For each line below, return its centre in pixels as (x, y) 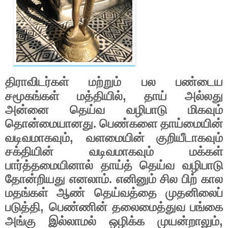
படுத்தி (23, 207)
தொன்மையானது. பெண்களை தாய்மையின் (114, 124)
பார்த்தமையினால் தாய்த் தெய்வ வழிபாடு (114, 166)
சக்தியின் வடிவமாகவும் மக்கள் (114, 152)
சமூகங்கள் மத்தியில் (64, 96)
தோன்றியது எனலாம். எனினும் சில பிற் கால (114, 179)
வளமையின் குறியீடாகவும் (154, 138)
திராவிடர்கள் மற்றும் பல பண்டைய (114, 82)
